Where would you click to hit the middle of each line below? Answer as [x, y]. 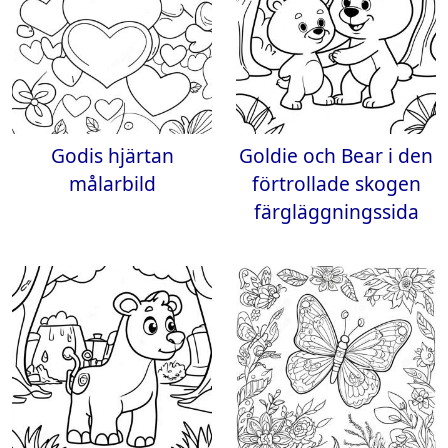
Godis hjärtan [112, 155]
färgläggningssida [336, 211]
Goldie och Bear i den [336, 155]
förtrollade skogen [336, 183]
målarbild [112, 183]
